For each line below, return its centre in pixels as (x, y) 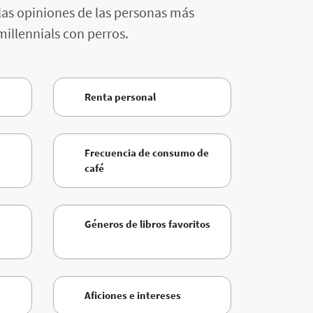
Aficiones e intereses (133, 296)
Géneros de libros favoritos (147, 224)
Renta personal (120, 97)
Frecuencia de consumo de (147, 153)
